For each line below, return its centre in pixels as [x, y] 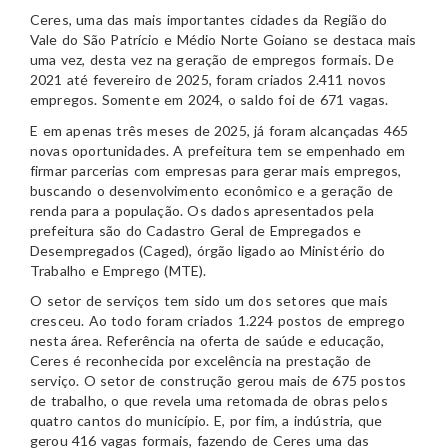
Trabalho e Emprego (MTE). [118, 270]
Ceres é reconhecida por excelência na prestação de [200, 361]
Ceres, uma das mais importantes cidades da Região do [209, 20]
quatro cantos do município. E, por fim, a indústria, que [206, 421]
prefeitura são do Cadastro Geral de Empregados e [196, 230]
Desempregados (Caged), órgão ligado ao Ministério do [207, 250]
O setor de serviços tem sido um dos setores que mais [209, 301]
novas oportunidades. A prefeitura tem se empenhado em [218, 150]
